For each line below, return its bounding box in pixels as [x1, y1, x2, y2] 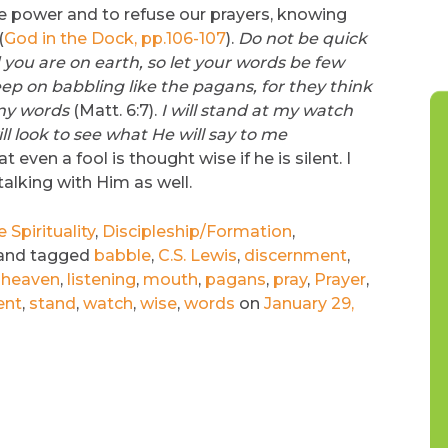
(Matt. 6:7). [68, 101, 161, 120]
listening [66, 270, 136, 289]
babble [93, 246, 151, 265]
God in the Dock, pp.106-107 [3, 29, 226, 48]
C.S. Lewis [157, 246, 237, 265]
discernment [243, 246, 347, 265]
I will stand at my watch [160, 101, 353, 120]
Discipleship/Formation [101, 222, 292, 241]
